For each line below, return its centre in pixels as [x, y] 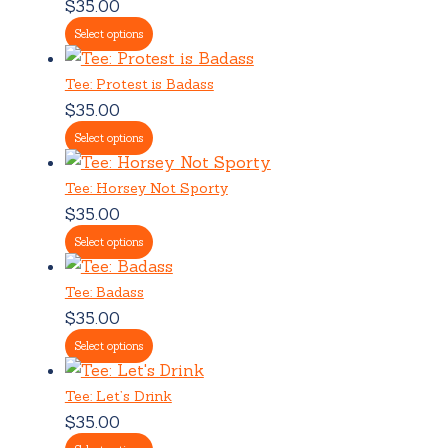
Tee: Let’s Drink [118, 395]
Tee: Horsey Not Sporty [146, 187]
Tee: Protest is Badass [139, 83]
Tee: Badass [104, 291]
